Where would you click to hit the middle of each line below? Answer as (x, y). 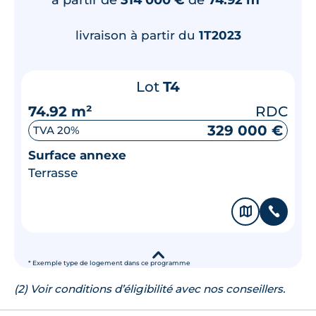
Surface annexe (77, 155)
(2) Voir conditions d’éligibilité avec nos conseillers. (150, 288)
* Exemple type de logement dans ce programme (109, 263)
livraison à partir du (137, 35)
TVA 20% (56, 130)
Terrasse (53, 172)
